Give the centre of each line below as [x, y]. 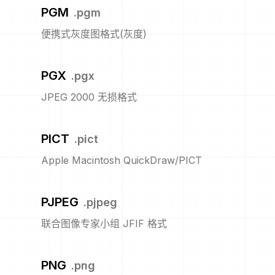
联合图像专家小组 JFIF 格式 [104, 224]
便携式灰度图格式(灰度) [94, 34]
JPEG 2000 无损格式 [89, 97]
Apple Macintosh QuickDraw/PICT [122, 161]
